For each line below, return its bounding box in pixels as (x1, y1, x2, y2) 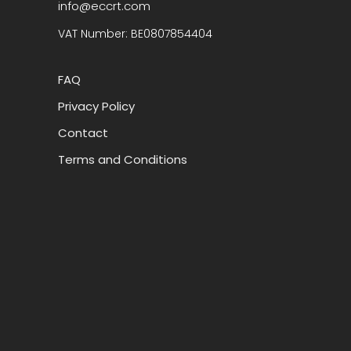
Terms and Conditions (58, 151, 187, 168)
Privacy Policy (58, 98, 135, 115)
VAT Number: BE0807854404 (58, 26, 212, 42)
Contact (58, 125, 108, 142)
